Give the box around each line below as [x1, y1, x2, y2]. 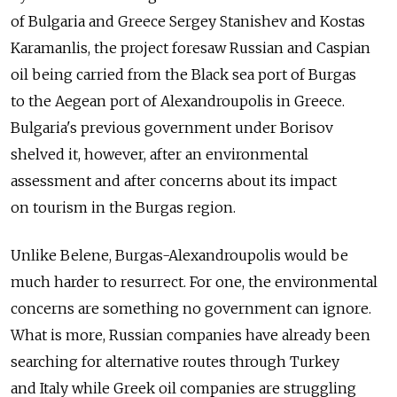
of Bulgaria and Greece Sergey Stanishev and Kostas [11, 12, 365, 31]
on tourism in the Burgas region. [11, 198, 236, 217]
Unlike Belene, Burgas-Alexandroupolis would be [11, 246, 348, 265]
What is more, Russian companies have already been [11, 326, 370, 345]
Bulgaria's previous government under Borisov [11, 119, 333, 137]
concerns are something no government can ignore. [11, 300, 371, 318]
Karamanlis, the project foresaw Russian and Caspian [11, 39, 370, 58]
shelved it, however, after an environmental [11, 145, 308, 164]
